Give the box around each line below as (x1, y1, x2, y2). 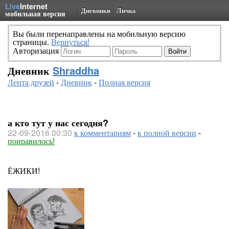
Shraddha (53, 63, 99, 78)
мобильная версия (5, 8, 65, 18)
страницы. (13, 36, 51, 48)
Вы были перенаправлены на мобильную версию (13, 28, 186, 39)
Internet (20, 1, 48, 11)
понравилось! (8, 135, 55, 147)
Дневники (81, 5, 110, 15)
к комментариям (74, 127, 131, 139)
